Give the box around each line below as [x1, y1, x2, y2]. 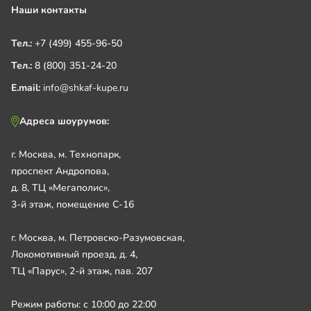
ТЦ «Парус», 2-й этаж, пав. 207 [11, 264, 153, 278]
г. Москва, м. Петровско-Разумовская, [11, 230, 185, 244]
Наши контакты [11, 3, 87, 17]
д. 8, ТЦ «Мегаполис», [11, 180, 110, 194]
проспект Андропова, [11, 164, 109, 178]
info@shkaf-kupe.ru [43, 81, 128, 94]
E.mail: [11, 81, 43, 94]
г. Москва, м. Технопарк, [11, 147, 121, 161]
